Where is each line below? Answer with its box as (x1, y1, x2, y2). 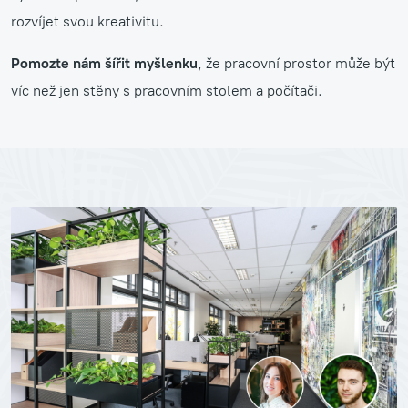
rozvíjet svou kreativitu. (11, 12, 164, 30)
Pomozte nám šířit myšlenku (11, 54, 198, 72)
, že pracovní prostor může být (198, 54, 395, 72)
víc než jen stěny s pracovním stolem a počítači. (11, 81, 322, 99)
